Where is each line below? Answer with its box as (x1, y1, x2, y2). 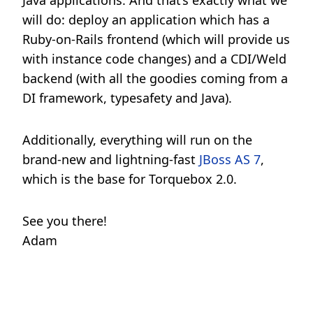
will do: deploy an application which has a (22, 11, 270, 28)
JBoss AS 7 (199, 151, 261, 168)
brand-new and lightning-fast (22, 151, 199, 168)
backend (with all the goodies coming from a (22, 70, 288, 87)
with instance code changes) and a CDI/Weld (22, 50, 286, 67)
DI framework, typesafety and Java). (22, 89, 232, 106)
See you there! (22, 212, 107, 229)
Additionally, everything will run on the (22, 131, 252, 148)
